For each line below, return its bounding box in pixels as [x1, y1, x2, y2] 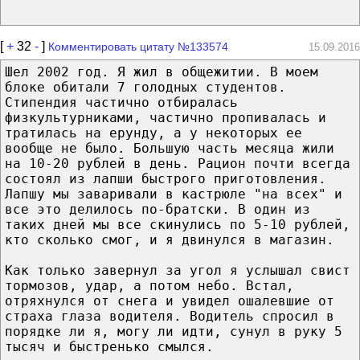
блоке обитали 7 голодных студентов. [5, 79, 286, 95]
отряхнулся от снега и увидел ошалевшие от [5, 292, 334, 309]
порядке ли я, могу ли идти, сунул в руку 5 [5, 323, 342, 339]
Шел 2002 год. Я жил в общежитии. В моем [5, 63, 318, 80]
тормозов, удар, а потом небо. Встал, [5, 277, 294, 293]
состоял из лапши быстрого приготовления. [5, 170, 326, 186]
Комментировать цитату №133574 [48, 39, 228, 53]
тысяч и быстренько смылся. [5, 338, 214, 354]
